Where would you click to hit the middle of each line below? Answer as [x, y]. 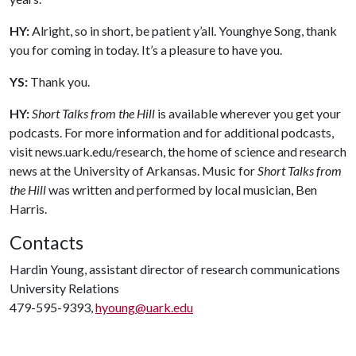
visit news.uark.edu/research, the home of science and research [178, 151]
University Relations [64, 288]
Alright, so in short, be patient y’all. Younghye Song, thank [183, 30]
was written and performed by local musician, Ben [182, 189]
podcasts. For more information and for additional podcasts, [172, 132]
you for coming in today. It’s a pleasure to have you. [146, 49]
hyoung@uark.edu [144, 307]
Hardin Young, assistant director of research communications [175, 269]
